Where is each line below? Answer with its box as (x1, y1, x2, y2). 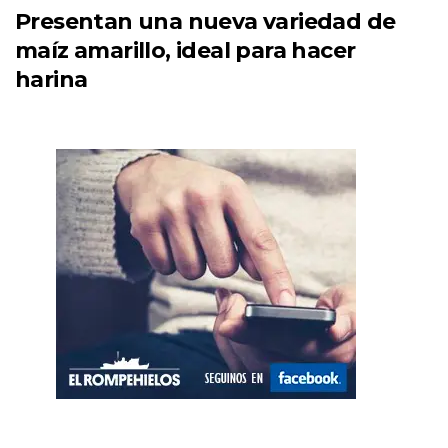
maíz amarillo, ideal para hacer (15, 37, 356, 65)
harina (15, 66, 88, 94)
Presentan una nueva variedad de (15, 8, 396, 36)
